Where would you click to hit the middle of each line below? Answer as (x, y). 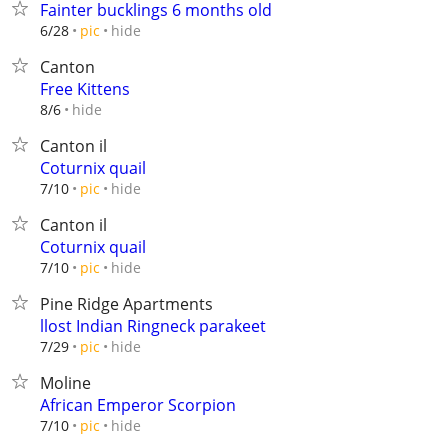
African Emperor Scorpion (138, 405)
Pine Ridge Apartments (126, 304)
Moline (65, 383)
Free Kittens (85, 89)
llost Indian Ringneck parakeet (153, 326)
